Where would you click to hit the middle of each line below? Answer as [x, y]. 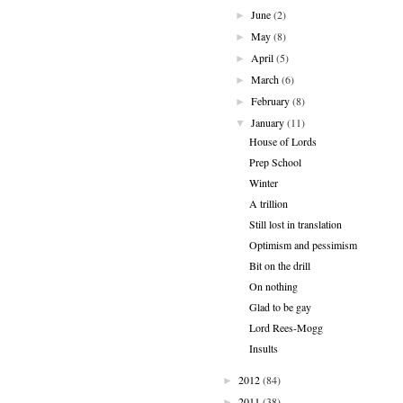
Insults [263, 348]
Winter [263, 182]
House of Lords [282, 141]
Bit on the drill [279, 265]
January [268, 122]
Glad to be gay [280, 306]
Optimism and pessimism [303, 244]
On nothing [273, 286]
